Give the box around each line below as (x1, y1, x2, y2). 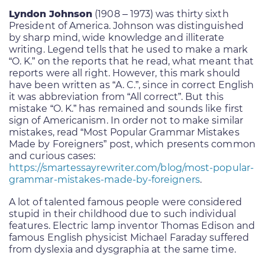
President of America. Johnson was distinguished (9, 20, 244, 31)
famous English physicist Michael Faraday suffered (9, 231, 249, 243)
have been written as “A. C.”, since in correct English (9, 79, 254, 91)
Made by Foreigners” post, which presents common (9, 138, 256, 150)
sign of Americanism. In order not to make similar (9, 114, 243, 126)
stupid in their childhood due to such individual (9, 208, 236, 219)
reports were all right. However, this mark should (9, 67, 240, 79)
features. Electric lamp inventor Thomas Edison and (9, 219, 255, 231)
